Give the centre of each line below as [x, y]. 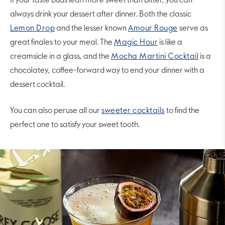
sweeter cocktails [133, 111]
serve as [193, 28]
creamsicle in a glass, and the [61, 57]
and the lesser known [91, 28]
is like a [170, 42]
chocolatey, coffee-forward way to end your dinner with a [107, 71]
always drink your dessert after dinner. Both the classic [101, 14]
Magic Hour [136, 42]
